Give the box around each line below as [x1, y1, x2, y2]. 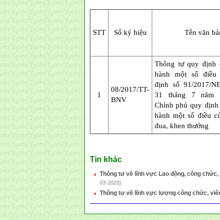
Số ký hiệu [113, 28, 147, 36]
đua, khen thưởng [155, 122, 209, 130]
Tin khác [90, 155, 122, 164]
